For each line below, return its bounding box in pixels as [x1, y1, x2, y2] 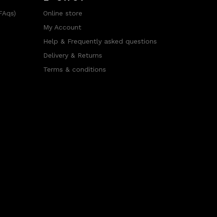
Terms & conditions [43, 65, 106, 74]
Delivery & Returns [43, 51, 102, 60]
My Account [43, 23, 81, 31]
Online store [43, 9, 82, 17]
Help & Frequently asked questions [43, 37, 157, 46]
